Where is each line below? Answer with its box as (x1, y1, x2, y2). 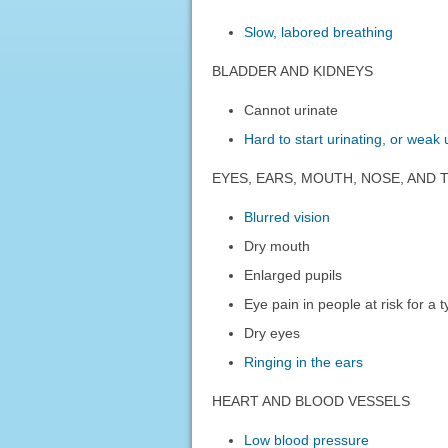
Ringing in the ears (244, 353, 364, 370)
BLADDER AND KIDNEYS (211, 62, 373, 79)
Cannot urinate (244, 101, 339, 118)
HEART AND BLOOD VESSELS (211, 392, 410, 409)
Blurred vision (244, 208, 331, 225)
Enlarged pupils (244, 266, 343, 283)
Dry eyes (244, 324, 301, 341)
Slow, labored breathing (244, 23, 394, 40)
